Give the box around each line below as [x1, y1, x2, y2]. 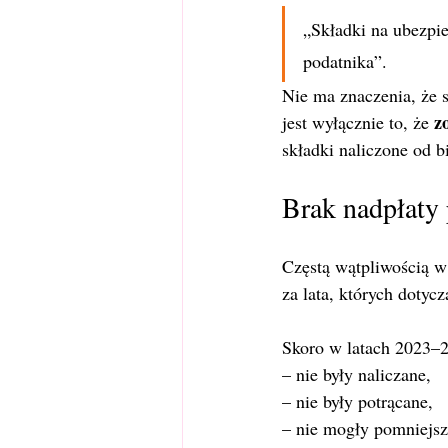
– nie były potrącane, [282, 389, 433, 413]
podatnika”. [303, 49, 387, 73]
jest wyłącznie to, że [282, 110, 434, 134]
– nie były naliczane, [282, 362, 431, 386]
